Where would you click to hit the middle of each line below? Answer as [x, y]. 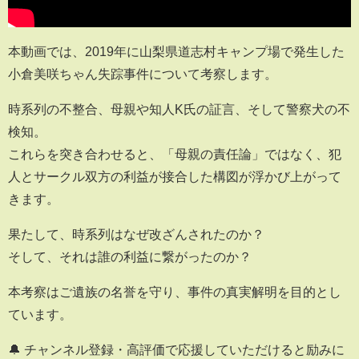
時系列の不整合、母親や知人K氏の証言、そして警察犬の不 [179, 109]
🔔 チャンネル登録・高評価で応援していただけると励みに [176, 349]
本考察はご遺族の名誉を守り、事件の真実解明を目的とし [175, 291]
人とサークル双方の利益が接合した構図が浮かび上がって [175, 176]
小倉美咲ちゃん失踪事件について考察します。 [143, 73]
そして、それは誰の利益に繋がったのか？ [130, 256]
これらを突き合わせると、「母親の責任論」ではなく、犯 [175, 153]
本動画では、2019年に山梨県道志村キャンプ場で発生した [176, 51]
